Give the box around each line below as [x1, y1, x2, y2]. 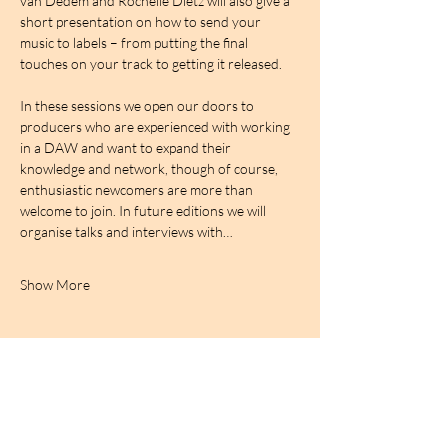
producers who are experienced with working [20, 118, 293, 135]
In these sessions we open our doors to [20, 97, 257, 114]
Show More [20, 276, 90, 293]
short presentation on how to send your [20, 13, 264, 30]
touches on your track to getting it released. [20, 55, 282, 72]
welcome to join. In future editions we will [20, 202, 269, 219]
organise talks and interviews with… [20, 223, 233, 240]
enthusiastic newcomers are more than [20, 181, 256, 198]
